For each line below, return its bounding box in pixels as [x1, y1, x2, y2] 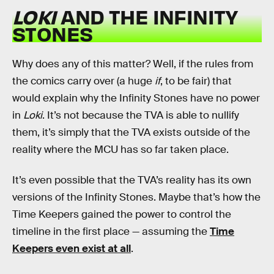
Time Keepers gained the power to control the [12, 207, 231, 221]
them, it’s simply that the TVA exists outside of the [12, 125, 250, 139]
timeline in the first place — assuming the [12, 224, 210, 238]
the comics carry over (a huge [12, 74, 155, 87]
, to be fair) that [160, 74, 232, 87]
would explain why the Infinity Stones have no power [12, 91, 260, 105]
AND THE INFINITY [56, 4, 238, 29]
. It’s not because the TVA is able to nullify [42, 108, 239, 122]
